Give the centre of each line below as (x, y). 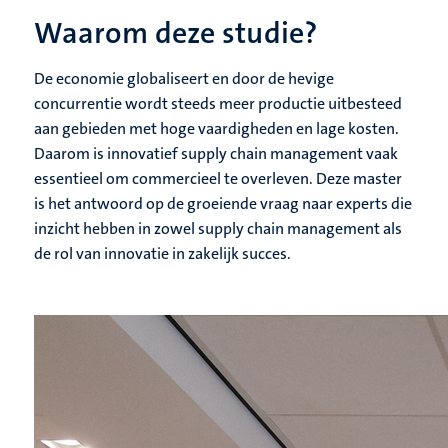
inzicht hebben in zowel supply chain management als (218, 229)
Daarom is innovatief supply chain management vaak (216, 154)
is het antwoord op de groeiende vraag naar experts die (223, 204)
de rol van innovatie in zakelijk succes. (162, 254)
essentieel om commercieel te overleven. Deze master (218, 179)
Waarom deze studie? (175, 34)
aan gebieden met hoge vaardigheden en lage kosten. (216, 129)
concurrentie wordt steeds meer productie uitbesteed (218, 104)
